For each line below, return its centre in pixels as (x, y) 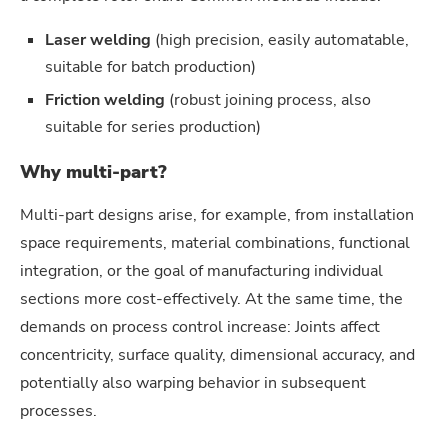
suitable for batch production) (150, 66)
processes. (58, 410)
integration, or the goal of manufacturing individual (201, 270)
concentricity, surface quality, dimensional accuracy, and (217, 354)
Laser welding (100, 39)
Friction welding (107, 99)
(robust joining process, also (270, 99)
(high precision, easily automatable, (282, 39)
